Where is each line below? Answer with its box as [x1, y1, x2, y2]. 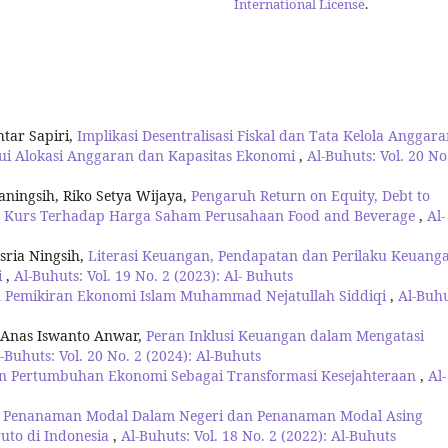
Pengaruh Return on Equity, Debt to [191, 185, 430, 205]
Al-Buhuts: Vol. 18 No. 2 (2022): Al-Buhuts [121, 425, 396, 445]
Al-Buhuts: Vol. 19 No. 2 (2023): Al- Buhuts [14, 265, 293, 285]
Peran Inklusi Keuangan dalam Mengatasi [146, 325, 424, 345]
